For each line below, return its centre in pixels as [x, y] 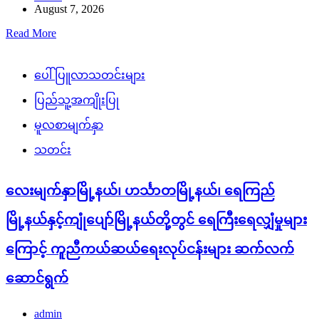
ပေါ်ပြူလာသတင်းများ [90, 75]
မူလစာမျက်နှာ [69, 125]
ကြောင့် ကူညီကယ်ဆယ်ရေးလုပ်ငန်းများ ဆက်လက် [150, 249]
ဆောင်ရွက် [37, 278]
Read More [31, 33]
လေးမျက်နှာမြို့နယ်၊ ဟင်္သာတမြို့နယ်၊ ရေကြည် [140, 191]
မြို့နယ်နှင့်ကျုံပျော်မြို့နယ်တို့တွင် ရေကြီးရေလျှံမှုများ [156, 220]
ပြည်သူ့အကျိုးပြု [77, 100]
